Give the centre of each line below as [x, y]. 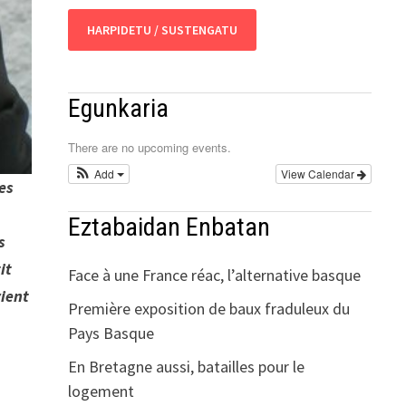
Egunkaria [118, 108]
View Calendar [319, 173]
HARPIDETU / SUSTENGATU [162, 29]
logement [101, 391]
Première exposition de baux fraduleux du [208, 308]
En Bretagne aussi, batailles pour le [186, 366]
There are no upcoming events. [149, 147]
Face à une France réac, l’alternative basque [214, 275]
